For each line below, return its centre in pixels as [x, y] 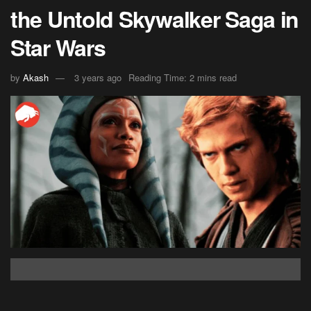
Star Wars [58, 47]
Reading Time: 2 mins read [183, 78]
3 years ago [98, 78]
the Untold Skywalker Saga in [155, 18]
